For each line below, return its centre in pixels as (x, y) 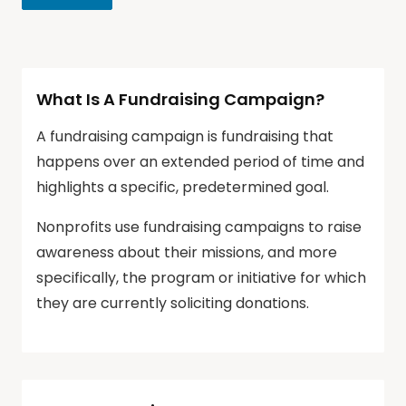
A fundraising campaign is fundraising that (185, 136)
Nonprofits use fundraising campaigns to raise (199, 227)
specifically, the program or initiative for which (201, 278)
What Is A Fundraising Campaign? (180, 99)
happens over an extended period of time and (200, 162)
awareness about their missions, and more (187, 252)
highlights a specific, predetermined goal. (183, 187)
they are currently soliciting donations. (173, 303)
